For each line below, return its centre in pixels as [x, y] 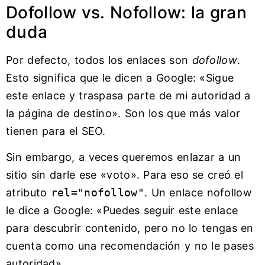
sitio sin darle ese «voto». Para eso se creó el [125, 174]
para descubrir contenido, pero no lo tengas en [130, 228]
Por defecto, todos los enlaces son [99, 60]
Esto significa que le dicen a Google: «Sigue [120, 77]
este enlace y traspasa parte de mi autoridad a [128, 95]
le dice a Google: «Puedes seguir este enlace [122, 210]
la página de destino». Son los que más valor [123, 113]
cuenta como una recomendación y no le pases [130, 245]
